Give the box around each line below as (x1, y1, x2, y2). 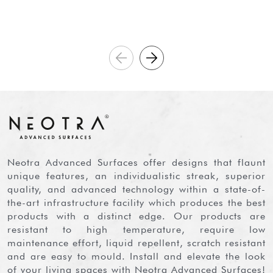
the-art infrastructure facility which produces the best (7, 197, 266, 209)
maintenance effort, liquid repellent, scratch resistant (7, 237, 266, 249)
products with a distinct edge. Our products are (7, 210, 266, 222)
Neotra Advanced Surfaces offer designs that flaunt (7, 157, 15, 169)
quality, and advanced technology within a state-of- (7, 183, 266, 196)
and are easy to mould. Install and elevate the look (7, 250, 266, 263)
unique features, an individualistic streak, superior (7, 170, 266, 182)
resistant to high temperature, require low (7, 224, 266, 236)
